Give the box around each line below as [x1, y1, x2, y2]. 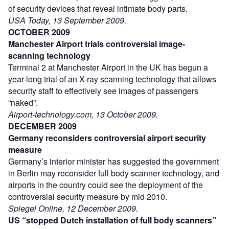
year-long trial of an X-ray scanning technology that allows [8, 73, 216, 85]
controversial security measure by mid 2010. [8, 190, 167, 202]
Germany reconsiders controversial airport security [8, 131, 206, 144]
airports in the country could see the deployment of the [8, 178, 203, 191]
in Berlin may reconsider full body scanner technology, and [8, 167, 219, 179]
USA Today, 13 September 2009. [8, 14, 126, 26]
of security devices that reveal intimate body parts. [8, 2, 188, 14]
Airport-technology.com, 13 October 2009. [8, 108, 158, 120]
